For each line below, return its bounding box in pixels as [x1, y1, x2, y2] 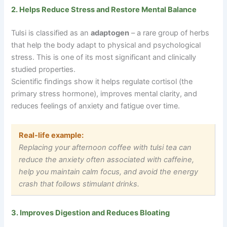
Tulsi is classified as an [11, 28, 91, 38]
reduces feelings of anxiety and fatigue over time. [11, 101, 180, 111]
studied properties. [11, 65, 76, 74]
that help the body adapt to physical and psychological [11, 41, 201, 50]
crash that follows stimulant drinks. [19, 179, 140, 189]
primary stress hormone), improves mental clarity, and [11, 89, 198, 99]
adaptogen [91, 28, 130, 38]
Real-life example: [19, 131, 84, 140]
